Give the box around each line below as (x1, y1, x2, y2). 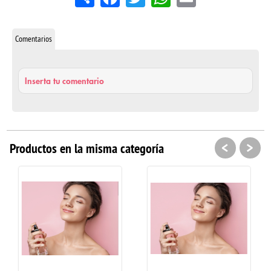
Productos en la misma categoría (10, 139, 165, 157)
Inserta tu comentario (24, 76, 104, 85)
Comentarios (15, 33, 52, 44)
